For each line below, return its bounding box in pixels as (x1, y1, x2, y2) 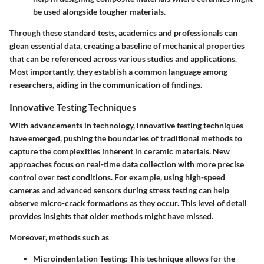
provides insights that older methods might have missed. (9, 210, 213, 221)
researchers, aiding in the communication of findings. (9, 79, 202, 90)
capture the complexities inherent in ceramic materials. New (9, 146, 230, 156)
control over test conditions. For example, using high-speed (9, 171, 225, 182)
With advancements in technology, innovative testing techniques (9, 120, 243, 130)
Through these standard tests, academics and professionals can (9, 27, 237, 38)
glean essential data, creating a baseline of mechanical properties (9, 40, 245, 51)
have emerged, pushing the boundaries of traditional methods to (9, 133, 242, 143)
